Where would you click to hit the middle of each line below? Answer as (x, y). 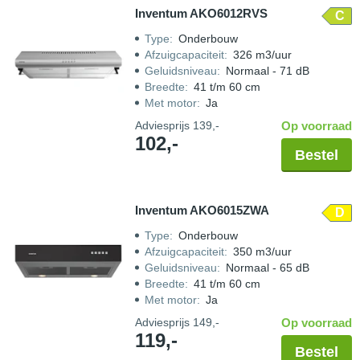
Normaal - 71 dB (268, 71)
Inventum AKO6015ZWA (202, 210)
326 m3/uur (262, 55)
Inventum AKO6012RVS (201, 13)
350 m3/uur (262, 252)
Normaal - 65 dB (268, 268)
